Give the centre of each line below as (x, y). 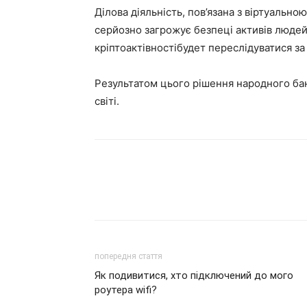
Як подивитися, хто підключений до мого (194, 275)
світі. (107, 101)
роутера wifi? (126, 290)
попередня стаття (128, 256)
